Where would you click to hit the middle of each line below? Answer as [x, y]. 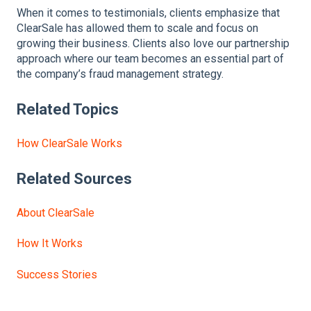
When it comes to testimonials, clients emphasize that [148, 13]
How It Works [50, 244]
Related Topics [68, 109]
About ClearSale [56, 213]
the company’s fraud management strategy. [120, 74]
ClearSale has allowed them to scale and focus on [137, 28]
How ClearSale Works [69, 144]
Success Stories [57, 274]
